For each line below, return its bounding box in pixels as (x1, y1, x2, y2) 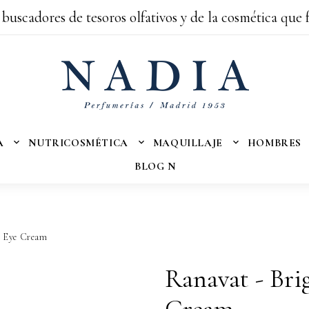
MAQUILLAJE (152, 137, 223, 149)
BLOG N (134, 160, 176, 172)
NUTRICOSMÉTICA (28, 137, 128, 149)
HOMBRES (247, 137, 301, 149)
